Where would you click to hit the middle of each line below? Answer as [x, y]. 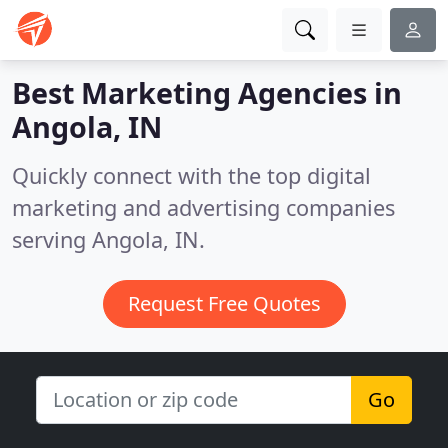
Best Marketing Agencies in [207, 92]
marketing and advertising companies [203, 207]
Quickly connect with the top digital [191, 175]
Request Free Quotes [224, 303]
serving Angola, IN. [108, 239]
